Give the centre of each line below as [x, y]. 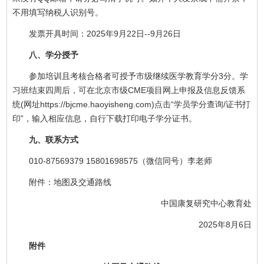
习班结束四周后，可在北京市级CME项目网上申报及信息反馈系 [129, 90]
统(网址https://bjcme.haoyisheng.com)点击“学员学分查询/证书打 [132, 104]
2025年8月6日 [225, 224]
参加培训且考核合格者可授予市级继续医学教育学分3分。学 [139, 76]
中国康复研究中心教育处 [206, 203]
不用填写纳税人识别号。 [58, 12]
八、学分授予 [54, 55]
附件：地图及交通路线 [70, 182]
